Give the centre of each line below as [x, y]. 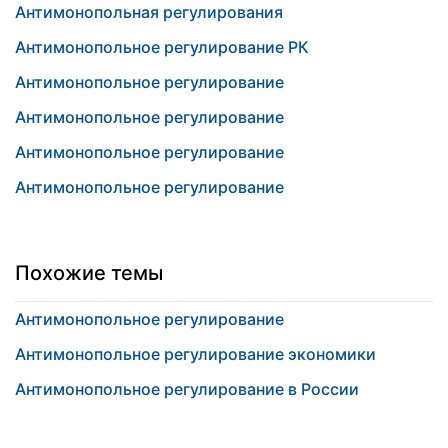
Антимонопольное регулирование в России [187, 389]
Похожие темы [89, 273]
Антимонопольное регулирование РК [162, 47]
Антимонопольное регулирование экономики [195, 354]
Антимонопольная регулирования [149, 12]
